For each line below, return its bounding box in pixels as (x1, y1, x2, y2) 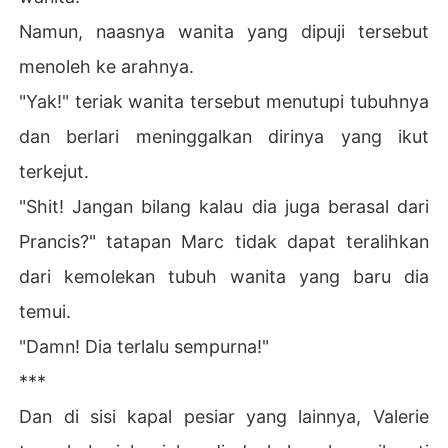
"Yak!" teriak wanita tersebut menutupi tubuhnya (19, 90, 429, 112)
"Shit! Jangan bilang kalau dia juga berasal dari (19, 195, 429, 217)
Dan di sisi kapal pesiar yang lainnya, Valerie (19, 405, 429, 427)
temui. (19, 300, 72, 322)
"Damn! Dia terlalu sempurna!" (19, 335, 270, 357)
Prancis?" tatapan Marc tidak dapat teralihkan (19, 230, 429, 252)
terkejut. (19, 160, 90, 182)
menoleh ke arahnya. (19, 55, 195, 77)
